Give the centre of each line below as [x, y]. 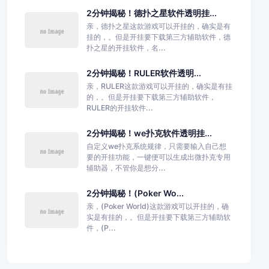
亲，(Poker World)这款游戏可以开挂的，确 [157, 206]
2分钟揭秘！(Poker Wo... [135, 193]
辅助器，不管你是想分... [126, 168]
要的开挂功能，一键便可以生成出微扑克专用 [158, 157]
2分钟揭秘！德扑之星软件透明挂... [151, 13]
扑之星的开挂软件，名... [126, 47]
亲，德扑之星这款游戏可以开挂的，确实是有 [158, 26]
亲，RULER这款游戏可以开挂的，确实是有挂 [159, 86]
